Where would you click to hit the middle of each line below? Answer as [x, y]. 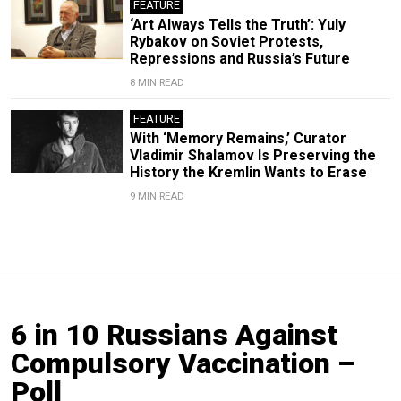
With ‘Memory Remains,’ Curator [238, 138]
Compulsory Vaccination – [183, 363]
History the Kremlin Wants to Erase [248, 172]
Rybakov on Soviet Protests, [226, 41]
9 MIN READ [157, 196]
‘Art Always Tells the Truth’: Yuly [237, 24]
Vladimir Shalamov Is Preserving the [252, 155]
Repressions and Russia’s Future [239, 58]
